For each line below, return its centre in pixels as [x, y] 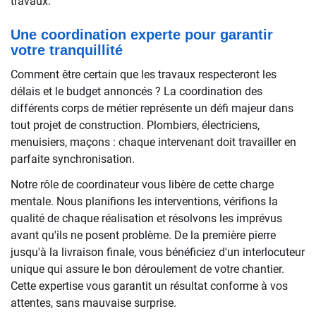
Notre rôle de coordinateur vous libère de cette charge [142, 184]
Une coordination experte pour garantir [142, 35]
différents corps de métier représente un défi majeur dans [152, 108]
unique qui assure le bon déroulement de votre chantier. [147, 269]
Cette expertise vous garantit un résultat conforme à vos [149, 286]
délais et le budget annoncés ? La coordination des [136, 91]
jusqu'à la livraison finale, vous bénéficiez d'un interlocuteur [158, 252]
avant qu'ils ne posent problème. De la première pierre [143, 235]
